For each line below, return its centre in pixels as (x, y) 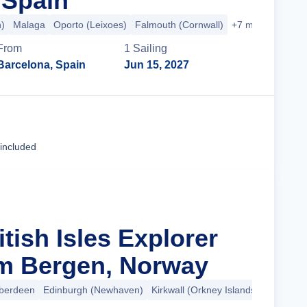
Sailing (150, 48)
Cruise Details (202, 133)
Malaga (29, 25)
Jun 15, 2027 (157, 65)
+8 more (285, 290)
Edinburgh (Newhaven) (93, 290)
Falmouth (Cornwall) (179, 25)
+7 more (250, 25)
